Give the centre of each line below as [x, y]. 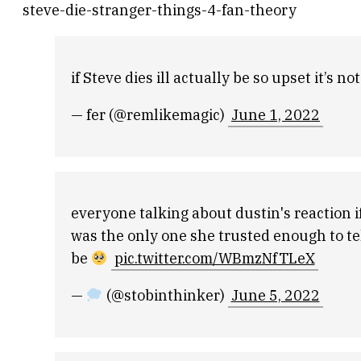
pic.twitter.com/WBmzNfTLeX [214, 259]
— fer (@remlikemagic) [149, 115]
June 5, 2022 [275, 296]
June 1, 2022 [276, 115]
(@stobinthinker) [165, 296]
